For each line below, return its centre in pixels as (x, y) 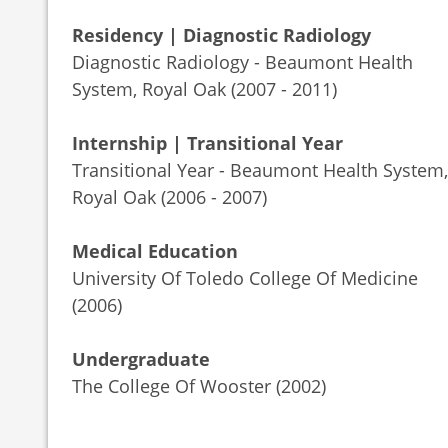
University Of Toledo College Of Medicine (245, 277)
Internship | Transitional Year (207, 142)
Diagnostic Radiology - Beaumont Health (242, 61)
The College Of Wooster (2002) (199, 385)
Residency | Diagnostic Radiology (221, 34)
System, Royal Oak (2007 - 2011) (204, 88)
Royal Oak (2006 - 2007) (169, 196)
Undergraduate (141, 358)
